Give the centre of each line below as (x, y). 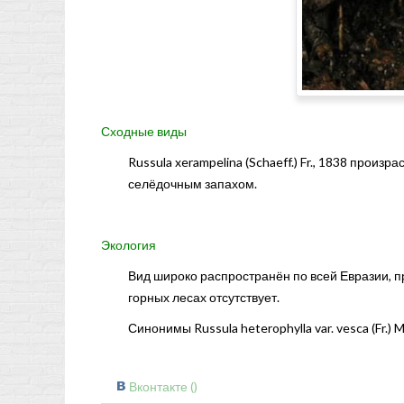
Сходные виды (144, 132)
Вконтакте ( (161, 387)
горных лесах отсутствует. (204, 298)
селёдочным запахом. (193, 184)
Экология (129, 245)
